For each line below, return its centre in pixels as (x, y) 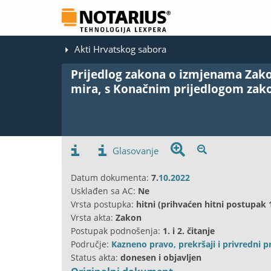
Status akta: (96, 257)
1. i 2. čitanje (189, 230)
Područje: (91, 244)
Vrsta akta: (93, 217)
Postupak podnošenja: (117, 230)
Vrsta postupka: (103, 204)
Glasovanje (135, 150)
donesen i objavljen (161, 257)
